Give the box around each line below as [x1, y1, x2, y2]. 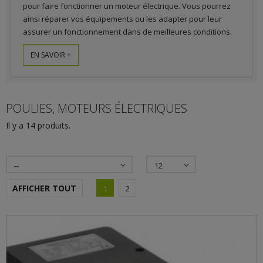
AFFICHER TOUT [12, 183, 76, 194]
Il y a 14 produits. [6, 120, 70, 131]
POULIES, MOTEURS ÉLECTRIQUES [6, 100, 190, 116]
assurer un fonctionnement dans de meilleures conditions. [23, 26, 232, 37]
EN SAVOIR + [31, 50, 71, 60]
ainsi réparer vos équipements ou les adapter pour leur [23, 14, 222, 24]
